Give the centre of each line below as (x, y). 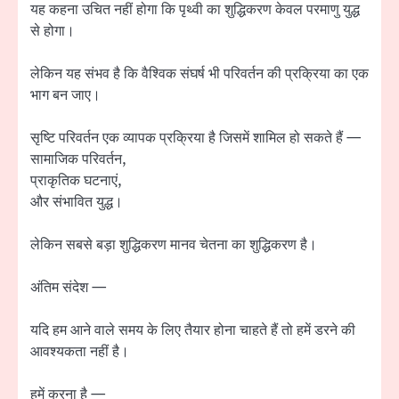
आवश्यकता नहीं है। (80, 352)
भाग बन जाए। (65, 95)
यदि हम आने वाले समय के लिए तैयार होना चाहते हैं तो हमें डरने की (193, 331)
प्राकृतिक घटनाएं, (76, 180)
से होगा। (53, 31)
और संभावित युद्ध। (77, 202)
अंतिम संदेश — (68, 288)
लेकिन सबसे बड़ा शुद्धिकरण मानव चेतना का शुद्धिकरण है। (174, 245)
